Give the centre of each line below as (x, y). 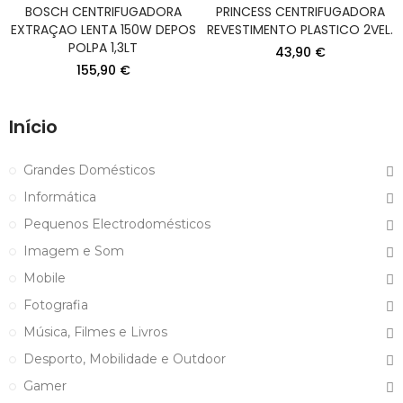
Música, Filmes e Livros (95, 331)
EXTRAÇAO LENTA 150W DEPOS (103, 29)
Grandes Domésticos (89, 170)
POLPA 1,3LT (103, 47)
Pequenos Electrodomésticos (117, 224)
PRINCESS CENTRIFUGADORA (300, 11)
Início (33, 126)
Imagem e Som (74, 251)
